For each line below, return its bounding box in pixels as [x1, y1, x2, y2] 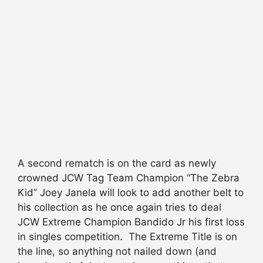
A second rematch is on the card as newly [18, 157, 216, 169]
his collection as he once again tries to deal [18, 201, 221, 213]
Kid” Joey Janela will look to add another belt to [18, 186, 244, 198]
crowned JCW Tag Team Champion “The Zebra [18, 171, 240, 184]
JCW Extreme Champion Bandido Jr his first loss [18, 215, 245, 228]
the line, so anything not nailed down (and [18, 245, 217, 257]
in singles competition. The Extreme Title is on [18, 230, 237, 242]
